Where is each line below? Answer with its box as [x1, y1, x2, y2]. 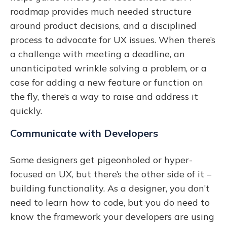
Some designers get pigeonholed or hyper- [10, 154, 193, 166]
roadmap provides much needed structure [10, 5, 192, 17]
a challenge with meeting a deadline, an [10, 48, 185, 60]
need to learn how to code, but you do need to [10, 196, 210, 208]
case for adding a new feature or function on [10, 76, 203, 88]
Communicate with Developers [10, 126, 158, 139]
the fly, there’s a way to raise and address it [10, 90, 198, 102]
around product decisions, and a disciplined [10, 19, 197, 31]
